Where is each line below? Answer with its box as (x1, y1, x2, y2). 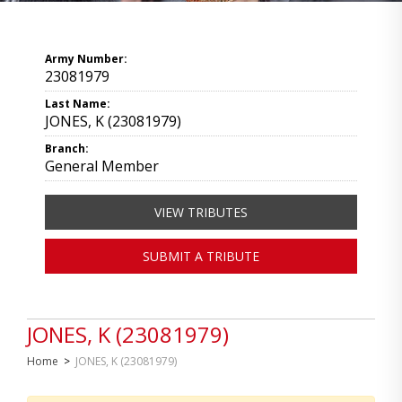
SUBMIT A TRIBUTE (143, 248, 259, 265)
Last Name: (45, 96, 110, 111)
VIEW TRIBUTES (154, 204, 248, 221)
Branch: (45, 141, 89, 156)
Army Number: (45, 51, 127, 66)
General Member (45, 156, 159, 176)
